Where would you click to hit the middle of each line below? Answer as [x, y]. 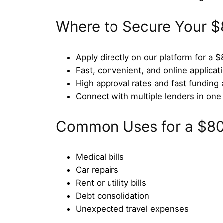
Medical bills [100, 157]
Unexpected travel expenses [132, 209]
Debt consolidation [112, 196]
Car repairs [97, 170]
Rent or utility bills [111, 183]
